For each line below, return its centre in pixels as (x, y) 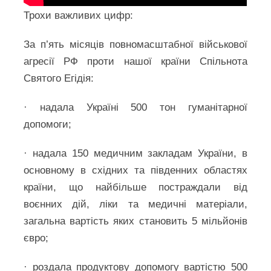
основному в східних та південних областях (135, 170)
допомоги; (48, 124)
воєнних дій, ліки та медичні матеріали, (135, 204)
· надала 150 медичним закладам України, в (135, 153)
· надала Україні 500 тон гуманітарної (135, 107)
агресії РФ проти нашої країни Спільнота (135, 61)
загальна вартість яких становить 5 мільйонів (135, 221)
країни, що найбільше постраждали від (135, 187)
